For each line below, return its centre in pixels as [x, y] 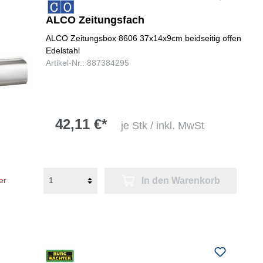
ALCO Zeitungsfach [95, 20]
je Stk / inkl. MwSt [162, 126]
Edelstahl [63, 50]
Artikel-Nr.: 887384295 [87, 63]
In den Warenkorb [181, 180]
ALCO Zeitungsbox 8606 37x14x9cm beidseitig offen [143, 38]
